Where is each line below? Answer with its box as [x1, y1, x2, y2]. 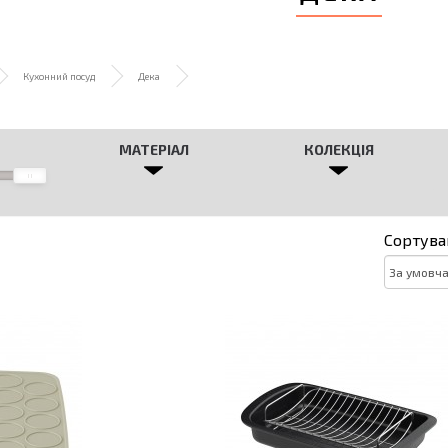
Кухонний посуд [23, 70, 95, 82]
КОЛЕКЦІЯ [303, 141, 374, 158]
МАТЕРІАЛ [118, 141, 189, 158]
